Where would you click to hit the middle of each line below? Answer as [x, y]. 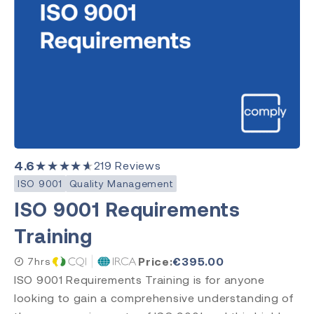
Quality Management [121, 184]
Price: [156, 261]
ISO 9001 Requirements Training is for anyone [139, 280]
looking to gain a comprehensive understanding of [154, 298]
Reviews [136, 165]
